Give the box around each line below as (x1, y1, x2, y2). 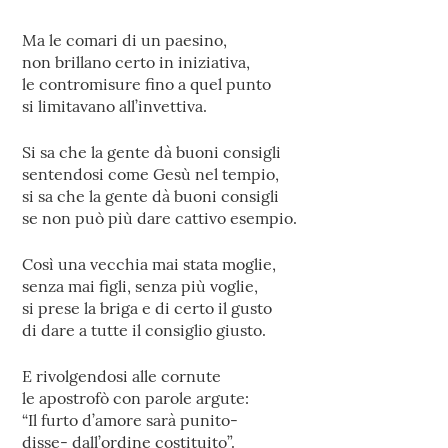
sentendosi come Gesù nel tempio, (22, 164, 280, 184)
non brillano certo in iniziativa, (22, 52, 251, 72)
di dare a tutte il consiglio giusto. (22, 320, 267, 340)
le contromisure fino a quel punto (22, 74, 272, 94)
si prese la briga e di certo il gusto (22, 298, 273, 318)
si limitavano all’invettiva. (22, 96, 208, 116)
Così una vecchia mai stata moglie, (22, 254, 277, 274)
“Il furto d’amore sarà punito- (22, 410, 239, 430)
